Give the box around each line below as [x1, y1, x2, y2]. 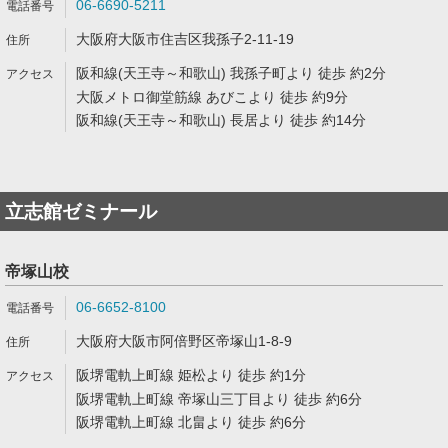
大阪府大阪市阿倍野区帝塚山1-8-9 [76, 333, 292, 349]
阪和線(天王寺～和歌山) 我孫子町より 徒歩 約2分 [76, 65, 386, 81]
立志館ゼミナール [5, 201, 157, 222]
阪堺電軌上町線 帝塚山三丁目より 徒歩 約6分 [76, 391, 362, 407]
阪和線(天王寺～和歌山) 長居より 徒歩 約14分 [76, 112, 366, 128]
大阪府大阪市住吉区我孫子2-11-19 [76, 31, 294, 47]
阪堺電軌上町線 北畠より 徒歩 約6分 [76, 414, 306, 430]
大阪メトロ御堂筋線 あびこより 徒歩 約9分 [76, 89, 348, 105]
